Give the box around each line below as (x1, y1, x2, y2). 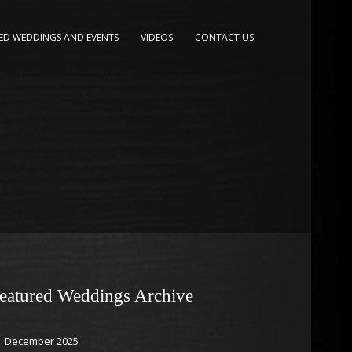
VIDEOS (141, 31, 173, 44)
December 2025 (5, 334, 79, 348)
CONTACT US (195, 31, 254, 44)
